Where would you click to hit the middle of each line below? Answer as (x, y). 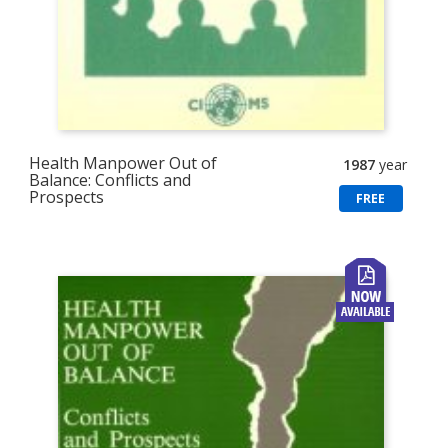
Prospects (67, 197)
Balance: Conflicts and (110, 180)
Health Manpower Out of (123, 163)
